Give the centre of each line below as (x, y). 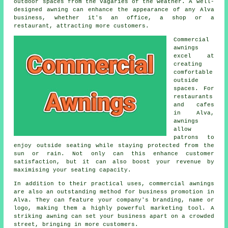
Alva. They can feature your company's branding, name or (114, 200)
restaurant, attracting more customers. (82, 26)
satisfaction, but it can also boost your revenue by (114, 162)
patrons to (194, 138)
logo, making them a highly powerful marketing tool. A (114, 208)
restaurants (193, 97)
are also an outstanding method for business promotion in (114, 192)
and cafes (194, 105)
